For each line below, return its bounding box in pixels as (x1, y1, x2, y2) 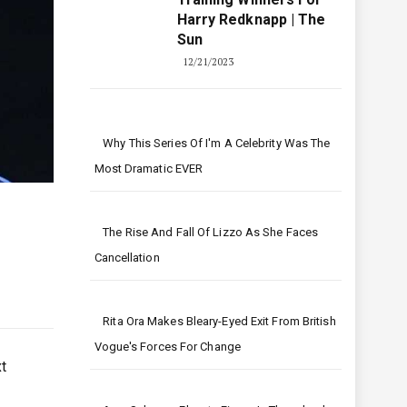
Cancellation (94, 251, 160, 264)
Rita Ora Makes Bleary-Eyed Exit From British (103, 314, 336, 328)
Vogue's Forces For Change (94, 340, 241, 353)
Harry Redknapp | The (176, 11, 326, 28)
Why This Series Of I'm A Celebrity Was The (103, 136, 331, 150)
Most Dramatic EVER (94, 162, 203, 175)
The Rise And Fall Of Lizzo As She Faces (103, 225, 319, 239)
